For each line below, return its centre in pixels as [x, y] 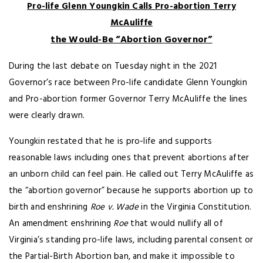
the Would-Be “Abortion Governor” [131, 40]
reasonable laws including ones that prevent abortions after [129, 158]
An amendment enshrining [61, 224]
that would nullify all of [176, 224]
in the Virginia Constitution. [195, 207]
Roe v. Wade [114, 207]
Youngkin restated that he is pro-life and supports [111, 141]
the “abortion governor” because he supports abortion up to [131, 191]
